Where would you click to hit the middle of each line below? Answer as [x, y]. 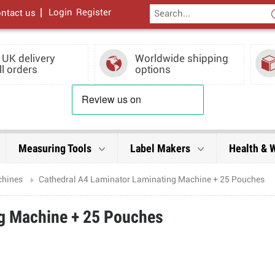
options [153, 70]
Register [93, 13]
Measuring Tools [56, 149]
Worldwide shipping [181, 59]
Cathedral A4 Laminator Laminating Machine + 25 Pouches [152, 180]
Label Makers [161, 149]
